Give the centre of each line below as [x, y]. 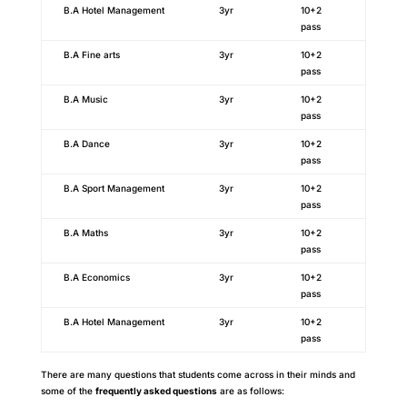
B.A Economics [96, 277]
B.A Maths [85, 232]
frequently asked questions [156, 390]
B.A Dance [86, 143]
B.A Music [85, 99]
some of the [68, 390]
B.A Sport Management [114, 188]
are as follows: [250, 390]
